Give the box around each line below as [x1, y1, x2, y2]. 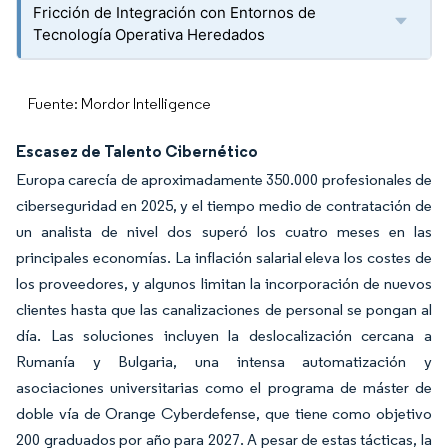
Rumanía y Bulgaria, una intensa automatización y [16, 352, 432, 371]
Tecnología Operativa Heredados [33, 25, 265, 44]
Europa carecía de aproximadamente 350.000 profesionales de [16, 170, 432, 189]
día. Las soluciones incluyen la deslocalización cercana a [16, 326, 432, 345]
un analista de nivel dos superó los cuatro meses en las [16, 222, 432, 241]
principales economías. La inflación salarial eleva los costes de [16, 248, 432, 267]
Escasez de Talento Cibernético [16, 141, 258, 161]
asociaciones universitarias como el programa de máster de [16, 378, 432, 397]
